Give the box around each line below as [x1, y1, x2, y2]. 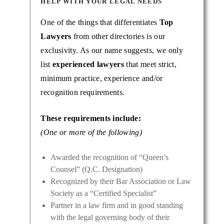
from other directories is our [71, 32, 165, 41]
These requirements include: [40, 114, 141, 123]
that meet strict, [124, 60, 176, 69]
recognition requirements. [40, 88, 125, 97]
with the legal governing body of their [50, 213, 169, 222]
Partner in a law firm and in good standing [50, 201, 183, 210]
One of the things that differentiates [40, 18, 159, 27]
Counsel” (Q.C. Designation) [50, 165, 142, 174]
